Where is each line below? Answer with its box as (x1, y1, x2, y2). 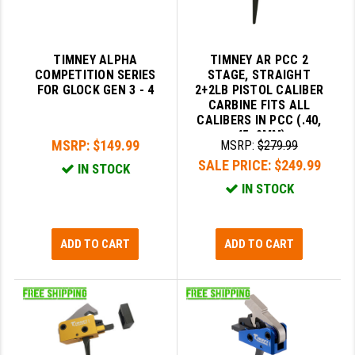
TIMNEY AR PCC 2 (210, 52, 308, 68)
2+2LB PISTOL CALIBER (195, 82, 324, 98)
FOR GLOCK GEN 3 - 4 (36, 82, 155, 98)
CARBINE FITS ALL (208, 97, 311, 113)
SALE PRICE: (197, 157, 274, 174)
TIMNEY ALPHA (53, 52, 138, 68)
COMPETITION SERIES (35, 67, 156, 83)
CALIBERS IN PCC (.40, (197, 113, 322, 128)
